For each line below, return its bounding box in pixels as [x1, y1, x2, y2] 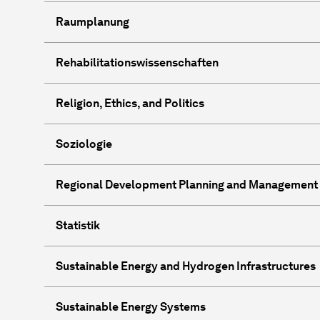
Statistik [56, 218, 100, 232]
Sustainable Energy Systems [56, 299, 206, 314]
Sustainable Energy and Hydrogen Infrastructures [56, 259, 316, 273]
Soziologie [56, 136, 112, 151]
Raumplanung [56, 14, 129, 29]
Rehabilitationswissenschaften [56, 55, 219, 69]
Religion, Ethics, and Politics [56, 96, 204, 110]
